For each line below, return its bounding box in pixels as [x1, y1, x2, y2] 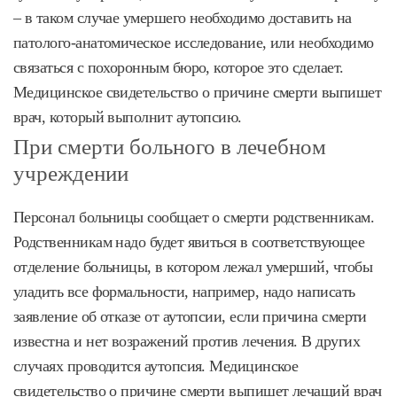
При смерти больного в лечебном [13, 134, 326, 159]
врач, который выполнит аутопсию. [13, 107, 242, 126]
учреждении [13, 160, 128, 185]
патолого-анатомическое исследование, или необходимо [13, 33, 374, 51]
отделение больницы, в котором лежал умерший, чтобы [13, 257, 372, 276]
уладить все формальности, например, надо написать [13, 282, 355, 300]
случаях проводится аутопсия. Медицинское [13, 356, 299, 375]
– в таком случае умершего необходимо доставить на [13, 8, 352, 27]
